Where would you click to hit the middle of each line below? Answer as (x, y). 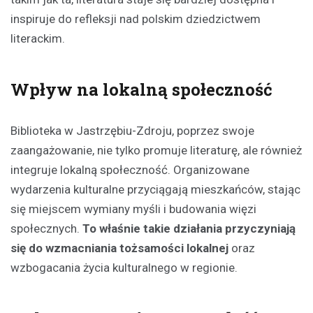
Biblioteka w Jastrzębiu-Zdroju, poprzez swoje (132, 131)
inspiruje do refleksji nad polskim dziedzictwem (136, 19)
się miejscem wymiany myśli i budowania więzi (133, 209)
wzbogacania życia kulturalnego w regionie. (124, 268)
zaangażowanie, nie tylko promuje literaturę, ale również (156, 150)
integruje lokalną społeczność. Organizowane (130, 170)
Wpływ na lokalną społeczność (141, 89)
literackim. (38, 38)
